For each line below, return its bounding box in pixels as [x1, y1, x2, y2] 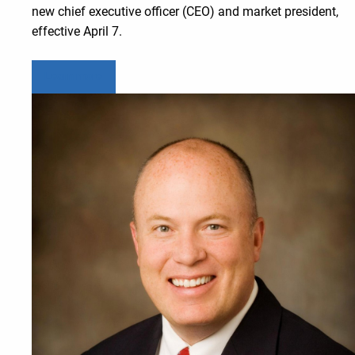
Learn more [44, 69, 103, 83]
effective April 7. [32, 23, 125, 39]
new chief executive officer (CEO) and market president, [32, 3, 338, 19]
